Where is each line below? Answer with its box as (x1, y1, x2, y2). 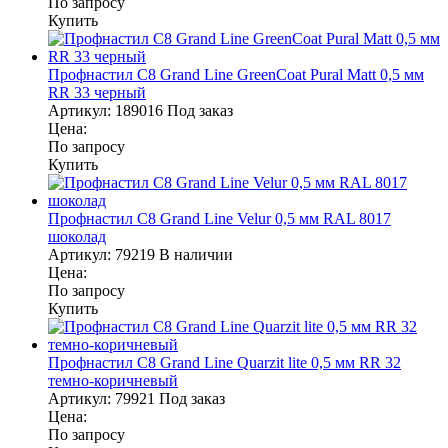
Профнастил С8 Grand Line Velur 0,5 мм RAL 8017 (48, 209, 391, 227)
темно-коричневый (48, 371, 178, 389)
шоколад (48, 227, 106, 245)
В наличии (159, 245, 233, 263)
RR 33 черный (48, 83, 146, 101)
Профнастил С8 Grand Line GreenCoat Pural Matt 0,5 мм (48, 65, 424, 83)
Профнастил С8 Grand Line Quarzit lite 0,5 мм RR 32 (48, 353, 401, 371)
